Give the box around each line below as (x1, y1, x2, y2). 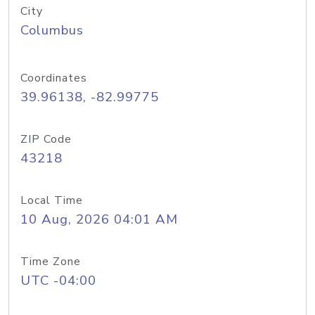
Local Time (20, 193, 83, 208)
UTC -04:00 (20, 271, 96, 290)
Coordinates (20, 70, 87, 86)
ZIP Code (20, 131, 72, 147)
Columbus (20, 21, 84, 39)
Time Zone (20, 254, 81, 269)
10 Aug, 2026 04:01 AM (20, 210, 178, 229)
